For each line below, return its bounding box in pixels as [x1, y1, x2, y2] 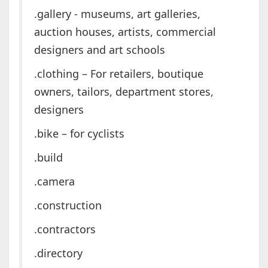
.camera [33, 174, 75, 189]
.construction [33, 198, 102, 213]
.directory [33, 246, 83, 261]
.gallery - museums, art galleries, [33, 7, 200, 22]
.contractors [33, 222, 96, 237]
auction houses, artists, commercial [33, 25, 216, 39]
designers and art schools [33, 42, 165, 57]
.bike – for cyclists [33, 126, 124, 141]
